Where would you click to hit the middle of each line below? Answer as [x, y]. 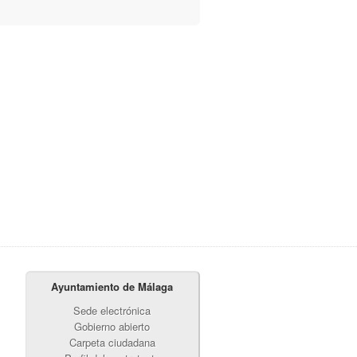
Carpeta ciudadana [112, 343]
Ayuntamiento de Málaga [112, 287]
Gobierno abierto [112, 327]
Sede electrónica [112, 311]
